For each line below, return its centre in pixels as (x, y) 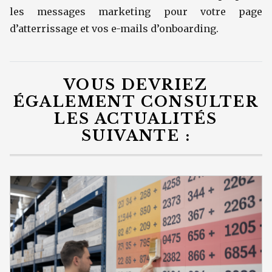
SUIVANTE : (136, 136)
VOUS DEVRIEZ (136, 85)
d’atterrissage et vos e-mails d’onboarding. (114, 29)
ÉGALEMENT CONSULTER (136, 102)
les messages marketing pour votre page (136, 12)
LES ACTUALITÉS (136, 119)
